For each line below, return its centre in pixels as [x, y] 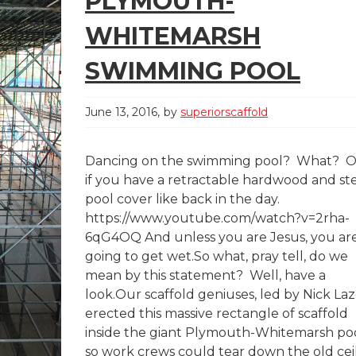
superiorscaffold [224, 112]
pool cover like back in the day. [182, 199]
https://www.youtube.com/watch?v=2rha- [217, 218]
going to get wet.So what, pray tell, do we [217, 256]
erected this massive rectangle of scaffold [217, 313]
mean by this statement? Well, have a [205, 275]
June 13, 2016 [121, 112]
